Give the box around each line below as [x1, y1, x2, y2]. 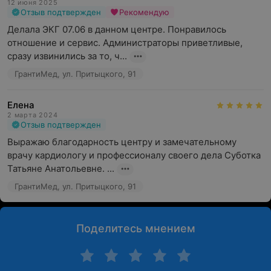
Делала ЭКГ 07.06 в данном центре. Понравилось [7, 24, 226, 35]
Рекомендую [119, 7, 169, 17]
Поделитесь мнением [76, 222, 195, 235]
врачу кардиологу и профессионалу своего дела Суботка [7, 149, 261, 161]
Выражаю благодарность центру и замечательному [7, 136, 237, 148]
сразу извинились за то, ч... [7, 50, 127, 62]
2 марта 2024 [7, 111, 58, 119]
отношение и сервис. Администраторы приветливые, [7, 37, 243, 48]
